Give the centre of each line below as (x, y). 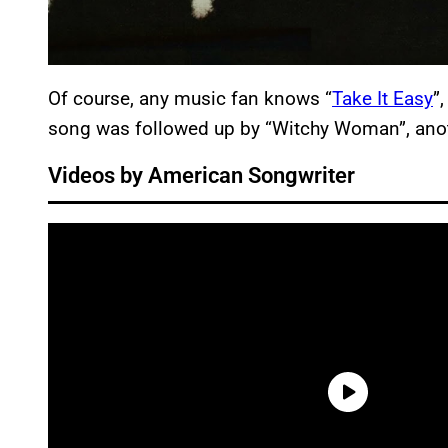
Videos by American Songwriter (201, 176)
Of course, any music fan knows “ (190, 99)
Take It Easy (382, 99)
